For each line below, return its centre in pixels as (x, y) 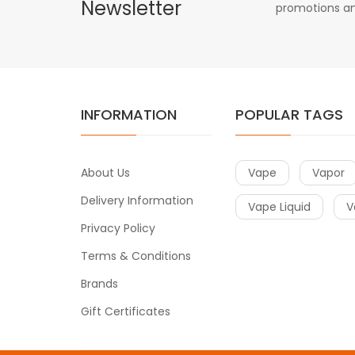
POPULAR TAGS (289, 115)
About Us (105, 173)
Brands (99, 284)
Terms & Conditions (136, 256)
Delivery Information (137, 201)
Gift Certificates (126, 312)
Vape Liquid (279, 207)
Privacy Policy (118, 229)
